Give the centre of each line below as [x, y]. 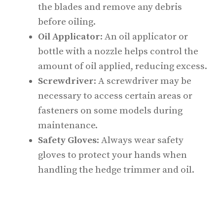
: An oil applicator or [144, 37]
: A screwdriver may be [143, 81]
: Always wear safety [140, 140]
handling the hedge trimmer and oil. [116, 170]
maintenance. [68, 126]
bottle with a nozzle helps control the [118, 52]
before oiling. [67, 22]
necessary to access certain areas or [115, 96]
